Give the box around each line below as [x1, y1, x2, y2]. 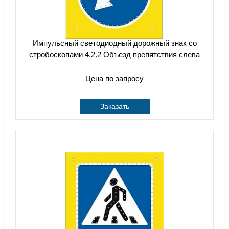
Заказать [100, 102, 129, 110]
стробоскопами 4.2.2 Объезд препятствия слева [29, 50, 200, 59]
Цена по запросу [85, 74, 144, 83]
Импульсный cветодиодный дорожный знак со [32, 39, 197, 48]
